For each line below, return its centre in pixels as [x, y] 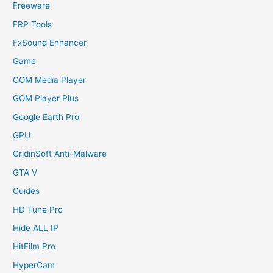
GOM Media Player [50, 80]
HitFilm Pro [34, 246]
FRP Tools [33, 24]
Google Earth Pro [46, 117]
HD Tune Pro [38, 209]
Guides [27, 191]
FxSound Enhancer [50, 42]
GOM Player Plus [46, 98]
